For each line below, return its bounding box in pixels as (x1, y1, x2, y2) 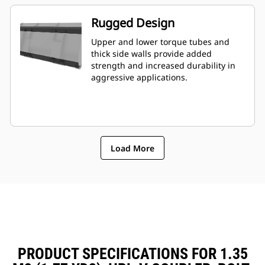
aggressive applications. (91, 72, 188, 83)
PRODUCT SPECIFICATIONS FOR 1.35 (17, 245, 248, 263)
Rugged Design (91, 15, 174, 31)
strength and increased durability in (91, 60, 235, 72)
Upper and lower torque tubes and (91, 36, 230, 48)
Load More (111, 142, 154, 154)
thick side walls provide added (91, 48, 212, 60)
